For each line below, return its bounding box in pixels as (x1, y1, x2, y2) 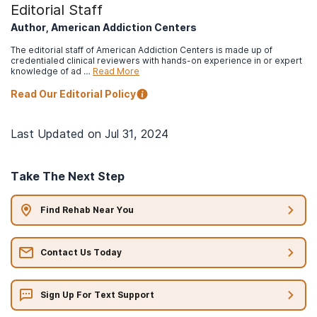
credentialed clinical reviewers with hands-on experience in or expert (11, 54, 302, 66)
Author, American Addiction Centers (11, 21, 197, 33)
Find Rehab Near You (40, 204, 134, 216)
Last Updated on (11, 126, 105, 141)
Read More (93, 65, 139, 76)
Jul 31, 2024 (105, 126, 168, 141)
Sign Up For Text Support (40, 289, 154, 301)
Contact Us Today (40, 247, 122, 258)
